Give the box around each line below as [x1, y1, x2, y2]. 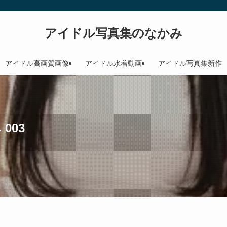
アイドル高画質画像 [5, 59, 69, 67]
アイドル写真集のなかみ [45, 26, 182, 40]
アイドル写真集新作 [158, 59, 222, 67]
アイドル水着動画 [85, 59, 142, 67]
